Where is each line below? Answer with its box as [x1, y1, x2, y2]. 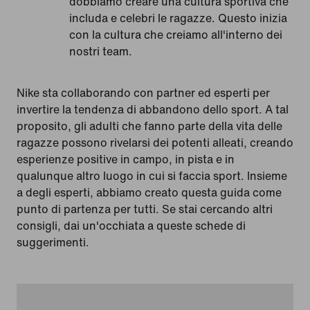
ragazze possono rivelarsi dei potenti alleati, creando [17, 134, 293, 151]
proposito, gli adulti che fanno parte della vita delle [17, 117, 282, 134]
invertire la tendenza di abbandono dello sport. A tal [17, 100, 289, 118]
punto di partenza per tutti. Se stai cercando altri [17, 200, 273, 217]
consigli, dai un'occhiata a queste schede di [17, 217, 246, 234]
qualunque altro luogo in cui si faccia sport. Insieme [17, 167, 287, 184]
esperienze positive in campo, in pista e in [17, 150, 235, 167]
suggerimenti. [17, 233, 89, 250]
